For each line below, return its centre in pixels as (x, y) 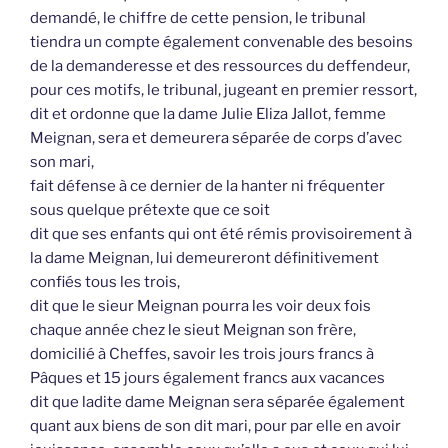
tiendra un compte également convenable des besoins (221, 42)
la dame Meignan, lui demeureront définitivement (204, 258)
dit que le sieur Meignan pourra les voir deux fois (200, 306)
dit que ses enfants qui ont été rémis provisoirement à (221, 234)
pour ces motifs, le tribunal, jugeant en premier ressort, (223, 90)
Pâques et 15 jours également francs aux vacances (207, 378)
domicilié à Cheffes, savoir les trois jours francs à (202, 354)
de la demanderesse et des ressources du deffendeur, (220, 66)
